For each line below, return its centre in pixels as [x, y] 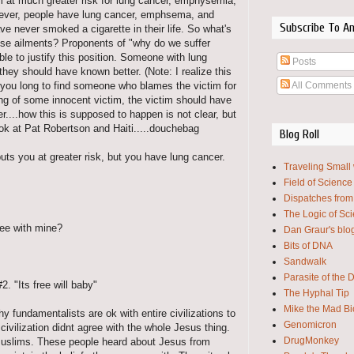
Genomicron [310, 325]
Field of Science [318, 183]
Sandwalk [305, 262]
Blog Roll [299, 134]
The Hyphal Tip [316, 293]
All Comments [321, 85]
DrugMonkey [311, 341]
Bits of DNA [308, 246]
